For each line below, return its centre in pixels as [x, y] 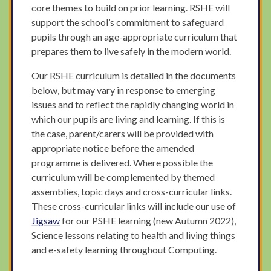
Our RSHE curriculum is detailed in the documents [134, 75]
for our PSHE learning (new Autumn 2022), [148, 220]
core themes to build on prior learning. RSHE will [131, 7]
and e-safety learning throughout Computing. [124, 249]
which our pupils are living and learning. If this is [129, 119]
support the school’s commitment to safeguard [128, 22]
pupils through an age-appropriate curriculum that [135, 36]
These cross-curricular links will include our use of [134, 206]
